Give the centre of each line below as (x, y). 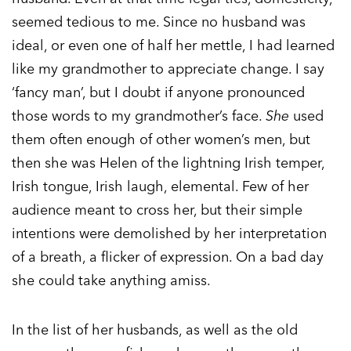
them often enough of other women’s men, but (161, 139)
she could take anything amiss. (111, 280)
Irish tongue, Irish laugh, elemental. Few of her (160, 186)
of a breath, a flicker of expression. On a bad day (168, 257)
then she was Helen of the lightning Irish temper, (168, 163)
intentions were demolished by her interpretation (169, 233)
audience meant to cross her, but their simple (157, 210)
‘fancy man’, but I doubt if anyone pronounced (158, 92)
